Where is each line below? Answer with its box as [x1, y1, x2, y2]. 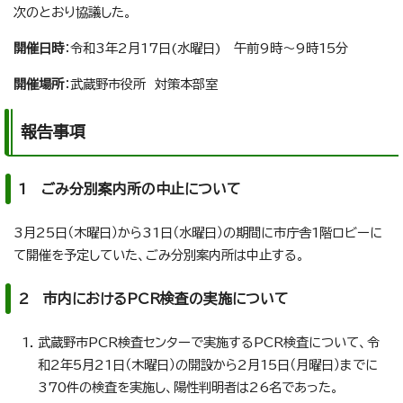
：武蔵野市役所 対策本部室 [64, 77, 218, 92]
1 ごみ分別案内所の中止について [18, 182, 240, 197]
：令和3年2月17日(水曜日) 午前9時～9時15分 [64, 41, 348, 56]
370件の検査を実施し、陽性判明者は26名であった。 [38, 381, 339, 395]
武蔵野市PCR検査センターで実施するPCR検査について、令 [38, 336, 380, 350]
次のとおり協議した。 [13, 5, 132, 20]
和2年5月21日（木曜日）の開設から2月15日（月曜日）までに [38, 358, 378, 372]
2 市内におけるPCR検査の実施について [18, 291, 288, 307]
